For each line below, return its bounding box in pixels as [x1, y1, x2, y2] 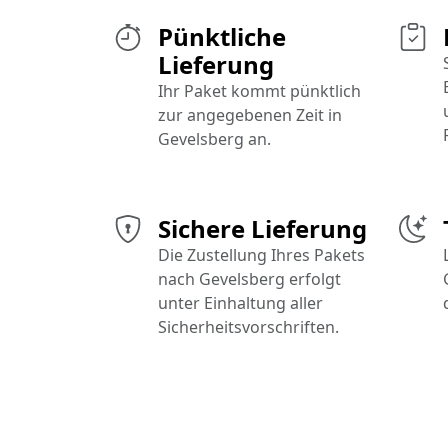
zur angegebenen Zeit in [158, 104, 342, 127]
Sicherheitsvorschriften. [158, 316, 339, 339]
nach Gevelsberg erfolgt [158, 268, 341, 291]
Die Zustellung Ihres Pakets [158, 244, 365, 267]
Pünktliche [158, 20, 286, 54]
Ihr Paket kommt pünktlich [158, 80, 361, 103]
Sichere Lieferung [158, 212, 367, 246]
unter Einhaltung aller [158, 292, 323, 315]
